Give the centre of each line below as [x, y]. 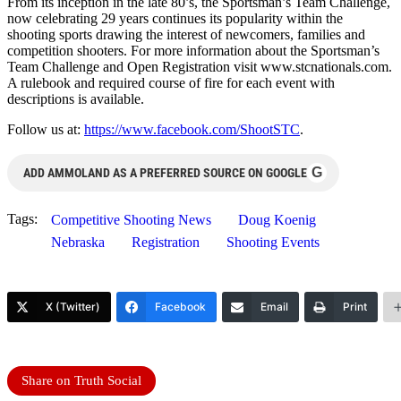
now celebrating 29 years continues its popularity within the [175, 18]
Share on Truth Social [81, 380]
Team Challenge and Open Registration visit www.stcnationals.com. [200, 66]
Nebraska [78, 242]
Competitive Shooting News [131, 219]
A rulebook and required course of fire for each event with [171, 82]
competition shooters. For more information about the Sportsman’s [193, 50]
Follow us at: [46, 129]
